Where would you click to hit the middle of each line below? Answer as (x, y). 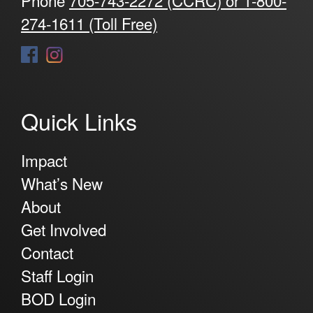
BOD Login (58, 298)
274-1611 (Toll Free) (89, 23)
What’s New (62, 183)
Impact (44, 160)
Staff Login (57, 275)
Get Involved (64, 229)
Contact (47, 252)
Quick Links (79, 121)
